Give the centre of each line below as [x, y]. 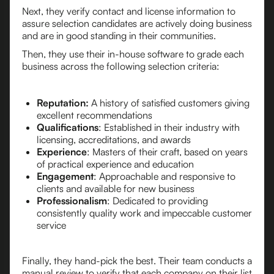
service [51, 225]
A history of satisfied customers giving [169, 103]
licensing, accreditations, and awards [114, 139]
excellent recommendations [94, 115]
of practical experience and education [115, 164]
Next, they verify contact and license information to [129, 11]
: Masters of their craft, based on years [167, 152]
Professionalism [72, 201]
